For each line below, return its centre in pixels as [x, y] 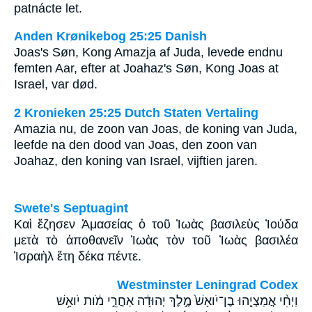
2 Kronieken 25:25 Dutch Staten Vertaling [136, 112]
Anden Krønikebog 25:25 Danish [110, 37]
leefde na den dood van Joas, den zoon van [135, 145]
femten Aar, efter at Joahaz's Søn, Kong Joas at [146, 69]
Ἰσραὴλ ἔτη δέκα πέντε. [78, 257]
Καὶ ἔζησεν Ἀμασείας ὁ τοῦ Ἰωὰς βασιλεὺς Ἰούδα [156, 225]
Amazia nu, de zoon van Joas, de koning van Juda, [156, 128]
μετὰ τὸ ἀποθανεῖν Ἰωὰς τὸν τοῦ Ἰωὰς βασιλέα [156, 241]
